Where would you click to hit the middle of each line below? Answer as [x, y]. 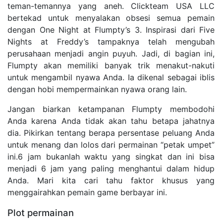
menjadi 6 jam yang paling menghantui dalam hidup [111, 169]
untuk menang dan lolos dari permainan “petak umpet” [111, 145]
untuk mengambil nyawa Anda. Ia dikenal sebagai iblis [111, 78]
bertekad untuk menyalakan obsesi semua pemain [111, 18]
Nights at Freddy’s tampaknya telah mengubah [111, 42]
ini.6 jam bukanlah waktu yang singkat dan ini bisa [111, 157]
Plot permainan [41, 213]
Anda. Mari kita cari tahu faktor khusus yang [111, 181]
